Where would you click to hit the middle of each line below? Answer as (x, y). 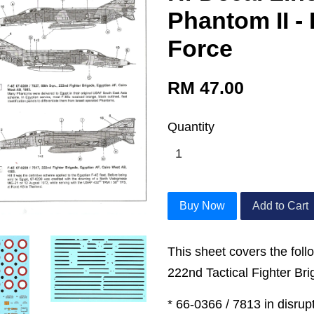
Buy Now (202, 206)
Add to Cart (280, 206)
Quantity (191, 127)
